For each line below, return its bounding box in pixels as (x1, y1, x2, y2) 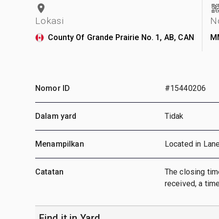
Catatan (35, 167, 64, 176)
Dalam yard (35, 111, 77, 121)
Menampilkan (35, 139, 84, 149)
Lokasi (35, 15, 64, 26)
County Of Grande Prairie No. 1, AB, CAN (48, 32, 194, 42)
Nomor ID (35, 83, 70, 93)
